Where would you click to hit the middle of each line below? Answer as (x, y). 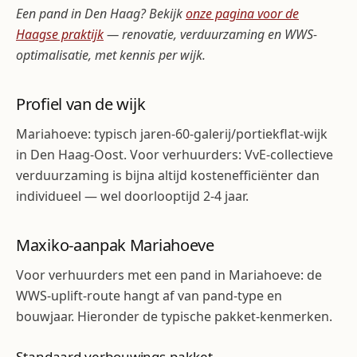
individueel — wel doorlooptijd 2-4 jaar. (132, 196)
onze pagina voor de (242, 14)
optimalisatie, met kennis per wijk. (111, 55)
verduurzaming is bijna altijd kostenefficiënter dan (168, 175)
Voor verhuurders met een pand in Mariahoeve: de (169, 275)
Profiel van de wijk (81, 104)
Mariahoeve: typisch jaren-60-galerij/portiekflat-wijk (172, 134)
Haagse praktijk (60, 34)
